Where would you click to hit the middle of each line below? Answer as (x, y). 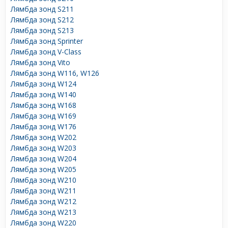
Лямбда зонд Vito (40, 62)
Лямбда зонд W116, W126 (55, 73)
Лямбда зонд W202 (44, 137)
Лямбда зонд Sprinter (47, 41)
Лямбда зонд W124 (44, 83)
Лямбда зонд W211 (44, 190)
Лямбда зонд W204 (44, 158)
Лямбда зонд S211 (42, 9)
